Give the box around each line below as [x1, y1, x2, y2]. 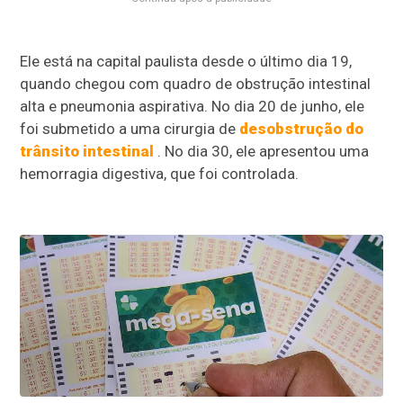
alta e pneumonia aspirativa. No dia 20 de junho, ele [20, 97, 365, 116]
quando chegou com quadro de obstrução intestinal [20, 75, 372, 94]
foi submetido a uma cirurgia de [20, 120, 240, 139]
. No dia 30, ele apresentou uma [154, 142, 370, 161]
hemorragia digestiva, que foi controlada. [20, 165, 300, 184]
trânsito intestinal [20, 142, 155, 161]
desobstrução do [239, 120, 364, 139]
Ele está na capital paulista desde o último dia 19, [20, 52, 353, 71]
